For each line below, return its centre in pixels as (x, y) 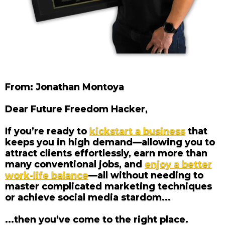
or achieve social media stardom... (88, 197)
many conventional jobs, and (75, 164)
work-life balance (47, 175)
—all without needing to (146, 175)
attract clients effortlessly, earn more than (106, 153)
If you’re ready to (47, 131)
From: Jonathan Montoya (65, 87)
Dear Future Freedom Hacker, (76, 109)
